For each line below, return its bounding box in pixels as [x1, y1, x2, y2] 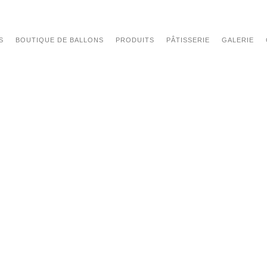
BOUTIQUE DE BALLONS [15, 36, 104, 44]
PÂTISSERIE [166, 36, 210, 44]
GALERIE [222, 36, 254, 44]
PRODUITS [116, 36, 155, 44]
